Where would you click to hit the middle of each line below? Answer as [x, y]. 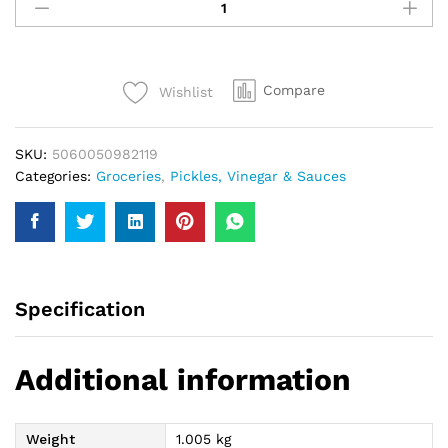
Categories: [55, 176]
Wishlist [186, 92]
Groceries [128, 176]
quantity [43, 72]
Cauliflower [53, 28]
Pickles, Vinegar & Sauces [258, 176]
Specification [80, 309]
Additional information [183, 379]
